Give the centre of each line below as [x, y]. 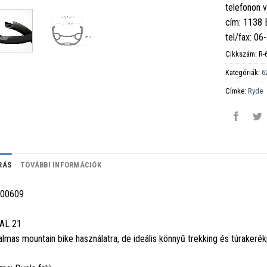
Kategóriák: [244, 72]
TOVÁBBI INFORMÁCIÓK [61, 164]
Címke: [237, 91]
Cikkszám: [242, 54]
